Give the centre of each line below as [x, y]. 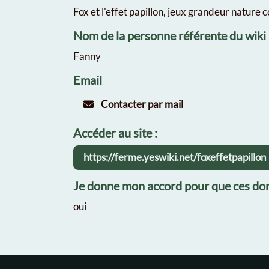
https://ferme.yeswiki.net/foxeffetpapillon [175, 157]
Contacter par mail [141, 104]
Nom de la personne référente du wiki [170, 35]
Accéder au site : [115, 132]
